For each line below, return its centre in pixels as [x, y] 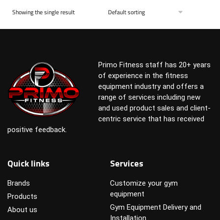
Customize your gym [144, 183]
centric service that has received [151, 119]
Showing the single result [43, 12]
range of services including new [149, 97]
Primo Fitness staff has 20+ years [154, 65]
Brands [19, 183]
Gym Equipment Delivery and [156, 207]
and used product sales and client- [154, 108]
